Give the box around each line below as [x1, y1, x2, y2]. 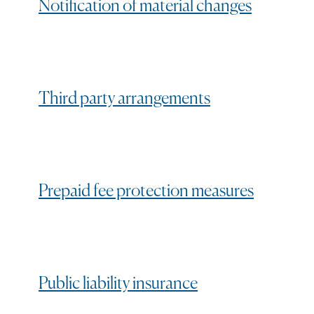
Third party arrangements [39, 90, 210, 107]
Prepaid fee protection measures [39, 182, 254, 200]
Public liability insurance [39, 275, 198, 292]
